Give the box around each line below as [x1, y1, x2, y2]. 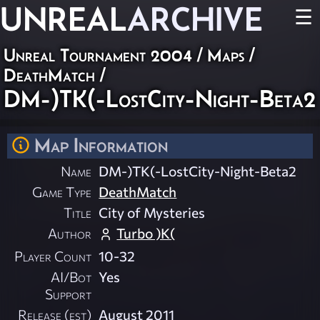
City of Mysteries [99, 204, 206, 221]
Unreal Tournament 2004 [4, 45, 192, 65]
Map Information [34, 134, 168, 156]
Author [48, 224, 92, 242]
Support [45, 285, 92, 303]
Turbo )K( [116, 224, 176, 242]
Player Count [14, 247, 92, 265]
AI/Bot [51, 268, 92, 286]
